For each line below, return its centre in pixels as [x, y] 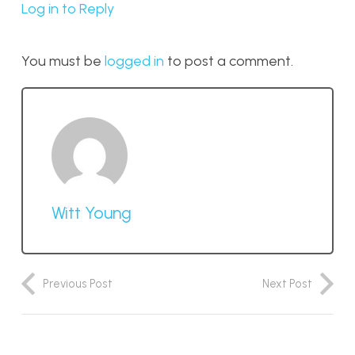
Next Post [287, 284]
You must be [63, 61]
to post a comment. [229, 61]
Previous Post [78, 284]
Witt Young [92, 213]
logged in [134, 61]
